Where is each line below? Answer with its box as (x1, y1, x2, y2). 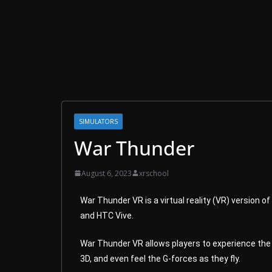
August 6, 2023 (81, 168, 132, 178)
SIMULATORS (79, 117, 118, 126)
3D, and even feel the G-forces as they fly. (80, 253, 240, 263)
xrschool (139, 168, 169, 178)
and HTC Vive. (80, 210, 134, 220)
